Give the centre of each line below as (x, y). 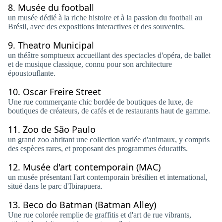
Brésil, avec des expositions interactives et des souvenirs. (96, 27)
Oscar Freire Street (62, 92)
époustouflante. (32, 73)
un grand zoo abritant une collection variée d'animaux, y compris (109, 139)
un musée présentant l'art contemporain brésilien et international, (108, 177)
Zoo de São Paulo (60, 129)
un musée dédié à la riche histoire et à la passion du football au (105, 18)
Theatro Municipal (57, 45)
